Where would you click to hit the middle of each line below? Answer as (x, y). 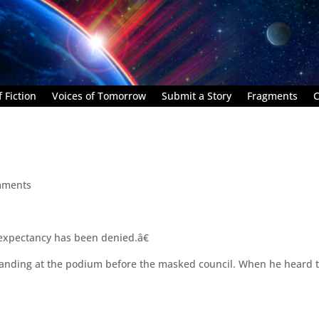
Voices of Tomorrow (99, 95)
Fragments (272, 95)
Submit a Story (197, 95)
